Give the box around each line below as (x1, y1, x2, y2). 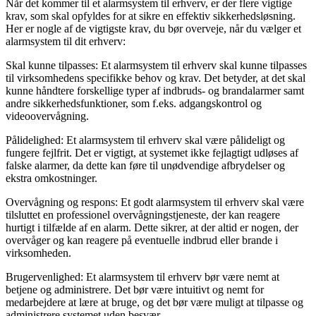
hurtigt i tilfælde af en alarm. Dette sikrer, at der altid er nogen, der (6, 221, 298, 234)
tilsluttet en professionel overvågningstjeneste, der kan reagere (6, 209, 280, 221)
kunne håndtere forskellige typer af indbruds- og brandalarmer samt (6, 85, 304, 97)
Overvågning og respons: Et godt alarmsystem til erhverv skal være (6, 196, 304, 209)
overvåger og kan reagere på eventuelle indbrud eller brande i (6, 234, 278, 247)
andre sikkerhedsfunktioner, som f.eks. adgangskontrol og (6, 97, 262, 110)
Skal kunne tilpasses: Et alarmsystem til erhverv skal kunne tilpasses (6, 59, 307, 72)
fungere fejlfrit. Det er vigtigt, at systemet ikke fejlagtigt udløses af (6, 147, 298, 159)
